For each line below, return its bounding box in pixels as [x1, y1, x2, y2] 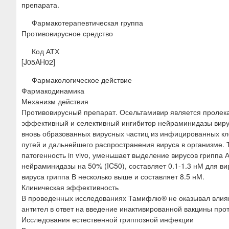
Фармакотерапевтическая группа [32, 17, 143, 28]
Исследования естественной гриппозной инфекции [21, 214, 194, 224]
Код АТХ [32, 45, 59, 56]
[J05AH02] [21, 56, 55, 67]
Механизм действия [21, 96, 88, 106]
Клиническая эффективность [21, 181, 119, 192]
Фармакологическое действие [32, 74, 132, 85]
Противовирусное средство [21, 28, 113, 38]
